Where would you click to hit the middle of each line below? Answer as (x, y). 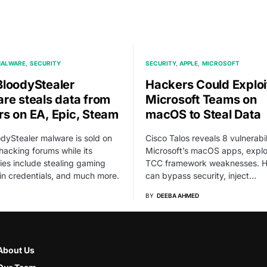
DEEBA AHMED (178, 195)
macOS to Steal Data (203, 114)
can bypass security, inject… (201, 175)
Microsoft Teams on (201, 99)
